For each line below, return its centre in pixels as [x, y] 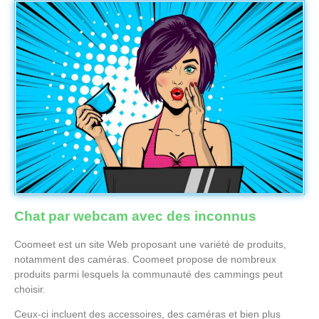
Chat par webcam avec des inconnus [135, 216]
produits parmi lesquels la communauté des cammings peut [148, 274]
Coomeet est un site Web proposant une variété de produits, [150, 244]
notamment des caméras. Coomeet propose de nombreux [145, 259]
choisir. [30, 289]
